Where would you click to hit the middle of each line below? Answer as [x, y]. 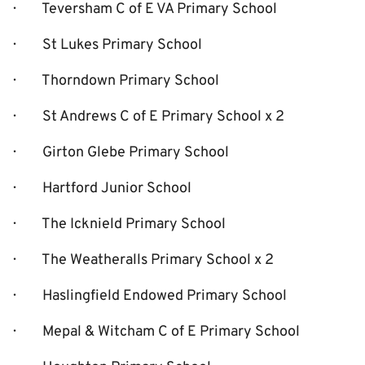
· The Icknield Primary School [119, 224]
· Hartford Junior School [102, 189]
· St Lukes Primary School [108, 45]
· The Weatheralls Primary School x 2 [143, 260]
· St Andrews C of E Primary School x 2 [149, 117]
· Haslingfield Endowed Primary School [150, 296]
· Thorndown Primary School [116, 81]
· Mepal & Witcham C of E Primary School [156, 332]
